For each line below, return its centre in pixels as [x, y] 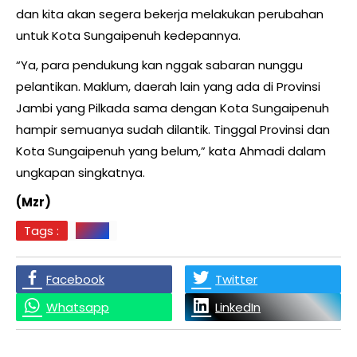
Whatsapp [78, 308]
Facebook [75, 280]
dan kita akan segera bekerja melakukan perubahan [170, 14]
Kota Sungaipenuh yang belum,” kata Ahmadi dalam [171, 151]
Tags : [41, 231]
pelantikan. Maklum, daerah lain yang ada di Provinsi [168, 87]
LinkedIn [238, 308]
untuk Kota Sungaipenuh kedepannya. [128, 36]
